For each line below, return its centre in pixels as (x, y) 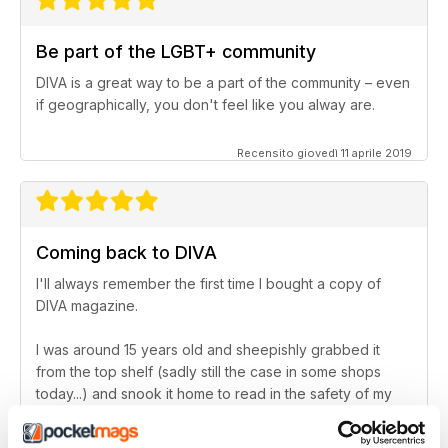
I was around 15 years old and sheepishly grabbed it (208, 350)
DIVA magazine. (87, 306)
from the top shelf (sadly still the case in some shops (208, 372)
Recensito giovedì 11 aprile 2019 (324, 153)
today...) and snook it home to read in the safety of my (214, 394)
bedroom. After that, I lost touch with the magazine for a (218, 416)
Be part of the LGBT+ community (176, 52)
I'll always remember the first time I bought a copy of (208, 284)
